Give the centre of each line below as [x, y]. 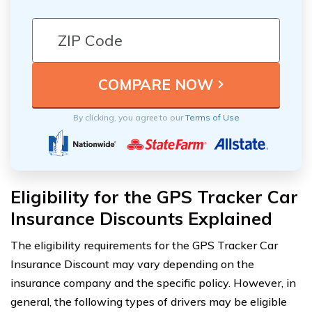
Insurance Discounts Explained [141, 218]
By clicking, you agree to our [129, 117]
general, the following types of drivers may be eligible [149, 301]
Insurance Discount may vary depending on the [132, 264]
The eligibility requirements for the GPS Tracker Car [144, 245]
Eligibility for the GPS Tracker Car [154, 196]
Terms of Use [212, 117]
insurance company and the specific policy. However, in [153, 282]
